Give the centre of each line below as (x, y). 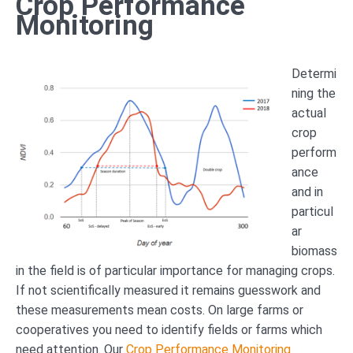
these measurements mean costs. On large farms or (160, 310)
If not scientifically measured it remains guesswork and (168, 290)
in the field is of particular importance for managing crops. (175, 270)
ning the (314, 93)
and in (307, 191)
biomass (314, 251)
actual (309, 113)
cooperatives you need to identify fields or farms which (169, 329)
